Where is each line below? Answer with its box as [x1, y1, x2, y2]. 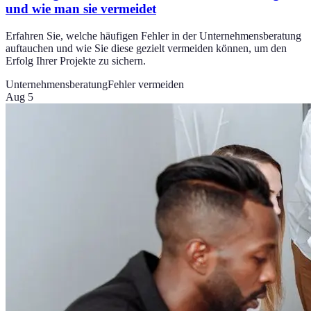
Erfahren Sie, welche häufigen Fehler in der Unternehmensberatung [6, 29, 301, 42]
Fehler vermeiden [108, 78, 184, 90]
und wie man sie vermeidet [6, 1, 156, 17]
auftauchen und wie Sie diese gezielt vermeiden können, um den [6, 42, 287, 54]
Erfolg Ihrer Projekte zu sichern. [6, 54, 146, 67]
